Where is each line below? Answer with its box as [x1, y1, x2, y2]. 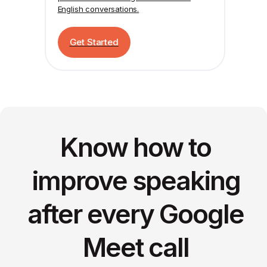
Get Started [69, 36, 119, 48]
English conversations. [57, 4, 139, 14]
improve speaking [31, 164, 240, 197]
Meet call [82, 231, 189, 263]
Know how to [60, 131, 211, 163]
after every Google [27, 197, 244, 230]
